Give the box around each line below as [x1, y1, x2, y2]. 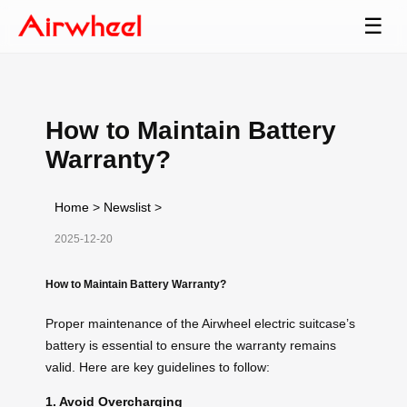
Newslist [104, 199, 151, 214]
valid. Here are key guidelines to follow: [45, 359, 270, 374]
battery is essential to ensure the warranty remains [45, 337, 336, 352]
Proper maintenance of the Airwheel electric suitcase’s [45, 315, 355, 331]
